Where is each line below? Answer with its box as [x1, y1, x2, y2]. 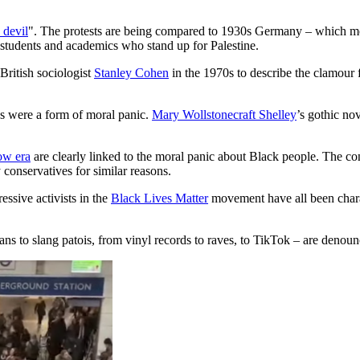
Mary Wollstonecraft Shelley [152, 108, 297, 122]
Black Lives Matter [111, 191, 208, 206]
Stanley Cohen [94, 66, 169, 80]
